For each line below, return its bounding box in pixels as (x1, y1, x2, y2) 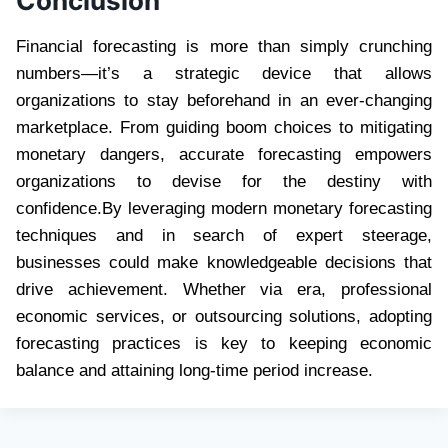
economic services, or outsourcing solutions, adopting (16, 306, 432, 326)
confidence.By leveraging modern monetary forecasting (16, 198, 432, 218)
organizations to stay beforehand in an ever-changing (16, 90, 432, 110)
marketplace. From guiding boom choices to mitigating (16, 117, 432, 137)
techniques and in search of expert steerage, (16, 225, 432, 245)
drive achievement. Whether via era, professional (16, 279, 432, 299)
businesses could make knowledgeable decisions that (16, 252, 432, 272)
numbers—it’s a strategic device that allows (16, 63, 432, 83)
